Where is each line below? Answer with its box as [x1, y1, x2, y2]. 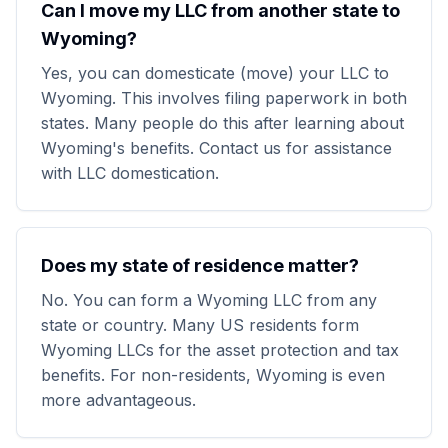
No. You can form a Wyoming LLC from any [41, 290, 377, 310]
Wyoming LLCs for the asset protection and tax [41, 340, 399, 360]
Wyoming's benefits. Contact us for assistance [41, 138, 392, 158]
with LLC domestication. [41, 163, 219, 183]
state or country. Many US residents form [41, 315, 359, 335]
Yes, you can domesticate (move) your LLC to [41, 63, 389, 83]
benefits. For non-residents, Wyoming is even [41, 365, 385, 385]
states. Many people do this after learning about [41, 113, 404, 133]
